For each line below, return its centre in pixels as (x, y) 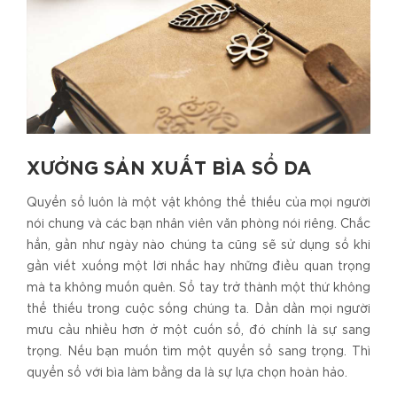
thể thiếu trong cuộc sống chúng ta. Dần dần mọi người (198, 309)
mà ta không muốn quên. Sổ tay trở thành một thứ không (198, 288)
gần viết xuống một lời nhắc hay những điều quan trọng (198, 266)
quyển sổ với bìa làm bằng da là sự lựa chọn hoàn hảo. (189, 373)
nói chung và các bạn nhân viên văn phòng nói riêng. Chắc (198, 224)
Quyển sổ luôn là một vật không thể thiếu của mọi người (198, 202)
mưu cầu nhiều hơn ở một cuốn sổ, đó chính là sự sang (198, 330)
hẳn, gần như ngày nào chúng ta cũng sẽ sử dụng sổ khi (198, 245)
